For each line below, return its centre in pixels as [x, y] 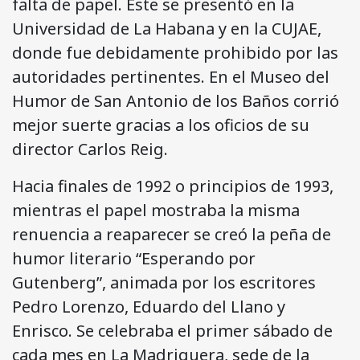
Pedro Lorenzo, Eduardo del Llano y [149, 306]
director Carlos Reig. [90, 149]
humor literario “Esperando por [134, 258]
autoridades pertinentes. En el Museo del [171, 76]
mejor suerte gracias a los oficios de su [161, 125]
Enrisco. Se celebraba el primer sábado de [172, 330]
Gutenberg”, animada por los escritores [164, 282]
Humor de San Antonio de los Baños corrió [176, 100]
